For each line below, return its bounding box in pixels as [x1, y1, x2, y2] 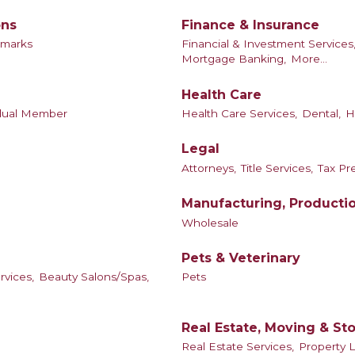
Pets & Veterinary [181, 250, 300, 266]
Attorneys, [181, 161, 236, 174]
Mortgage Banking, [181, 52, 286, 66]
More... [291, 52, 327, 66]
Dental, [302, 107, 341, 120]
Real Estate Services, [181, 340, 294, 353]
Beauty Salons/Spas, [39, 270, 149, 284]
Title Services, [241, 161, 313, 174]
